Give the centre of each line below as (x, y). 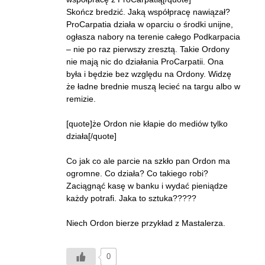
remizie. (81, 99)
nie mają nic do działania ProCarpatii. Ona (145, 62)
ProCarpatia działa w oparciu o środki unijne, (150, 24)
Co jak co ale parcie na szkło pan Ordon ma (148, 161)
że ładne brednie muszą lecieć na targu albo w (153, 86)
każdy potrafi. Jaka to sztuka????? (131, 198)
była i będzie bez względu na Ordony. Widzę (149, 74)
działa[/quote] (91, 136)
